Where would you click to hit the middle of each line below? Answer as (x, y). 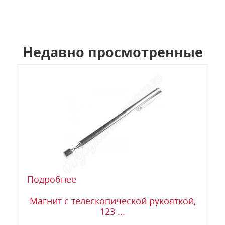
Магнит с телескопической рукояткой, (113, 201)
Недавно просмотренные (113, 52)
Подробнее (52, 180)
